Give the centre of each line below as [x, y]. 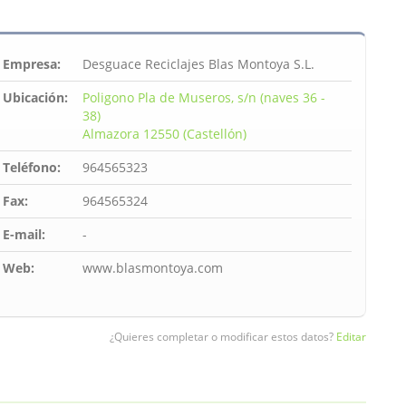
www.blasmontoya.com [153, 268]
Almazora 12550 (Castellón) [164, 134]
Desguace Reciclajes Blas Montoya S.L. [198, 64]
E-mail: [24, 234]
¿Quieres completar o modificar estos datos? [223, 337]
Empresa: [32, 64]
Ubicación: [35, 97]
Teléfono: [32, 167]
